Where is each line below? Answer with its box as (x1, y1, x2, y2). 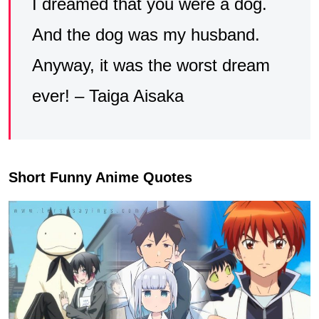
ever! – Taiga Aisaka (32, 86, 184, 106)
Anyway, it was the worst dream (32, 56, 270, 75)
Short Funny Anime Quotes (9, 169, 192, 186)
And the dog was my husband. (32, 25, 260, 45)
